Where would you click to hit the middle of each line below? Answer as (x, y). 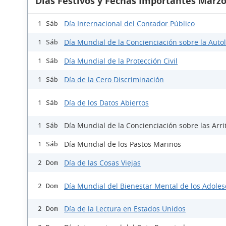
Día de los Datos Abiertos (106, 102)
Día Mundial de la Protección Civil (121, 61)
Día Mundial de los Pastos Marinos (123, 144)
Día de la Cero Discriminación (114, 79)
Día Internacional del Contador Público (129, 23)
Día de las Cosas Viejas (102, 163)
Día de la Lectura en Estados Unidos (125, 209)
